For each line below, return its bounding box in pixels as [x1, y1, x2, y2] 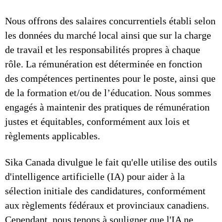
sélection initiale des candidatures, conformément [5, 185, 206, 196]
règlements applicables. [5, 130, 100, 141]
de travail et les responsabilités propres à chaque [5, 44, 200, 55]
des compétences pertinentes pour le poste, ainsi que [5, 73, 216, 84]
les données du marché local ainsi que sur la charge [5, 30, 211, 41]
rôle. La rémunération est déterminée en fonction [5, 58, 202, 69]
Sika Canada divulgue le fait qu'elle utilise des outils [5, 157, 217, 167]
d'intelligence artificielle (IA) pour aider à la [5, 171, 185, 182]
